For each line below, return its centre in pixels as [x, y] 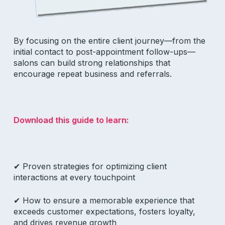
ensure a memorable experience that [124, 201]
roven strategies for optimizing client [97, 166]
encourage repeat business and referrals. [94, 74]
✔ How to [33, 201]
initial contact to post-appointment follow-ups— [104, 52]
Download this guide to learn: [71, 120]
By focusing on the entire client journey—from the [109, 41]
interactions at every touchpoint [74, 178]
